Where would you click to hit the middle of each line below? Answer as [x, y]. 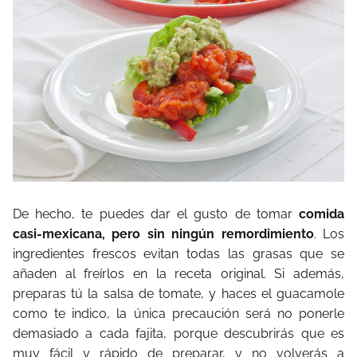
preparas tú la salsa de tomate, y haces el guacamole [178, 293]
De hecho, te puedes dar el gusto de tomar [156, 214]
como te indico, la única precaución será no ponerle [178, 313]
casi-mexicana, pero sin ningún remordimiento [163, 233]
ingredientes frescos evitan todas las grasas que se [178, 253]
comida [322, 214]
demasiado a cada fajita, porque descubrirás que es [178, 333]
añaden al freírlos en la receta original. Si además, [178, 273]
